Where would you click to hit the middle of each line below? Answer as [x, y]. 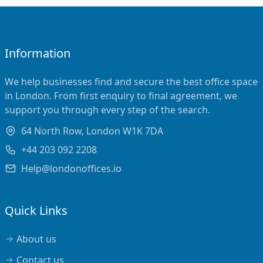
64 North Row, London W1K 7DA [92, 131]
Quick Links [36, 210]
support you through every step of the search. [107, 110]
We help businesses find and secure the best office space [131, 82]
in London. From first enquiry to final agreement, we [121, 96]
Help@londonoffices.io [71, 168]
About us [36, 239]
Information [38, 53]
